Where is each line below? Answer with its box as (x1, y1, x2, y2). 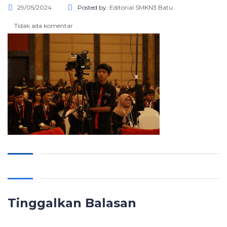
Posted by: (78, 4, 109, 11)
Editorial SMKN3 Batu (109, 4, 173, 11)
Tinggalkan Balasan (8, 196, 136, 210)
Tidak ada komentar (13, 22, 73, 29)
